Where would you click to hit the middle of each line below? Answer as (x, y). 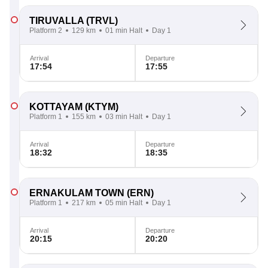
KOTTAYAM (56, 107)
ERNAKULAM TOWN (77, 193)
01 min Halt (124, 31)
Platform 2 (46, 31)
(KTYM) (100, 107)
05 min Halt (124, 203)
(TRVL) (101, 21)
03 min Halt (124, 117)
